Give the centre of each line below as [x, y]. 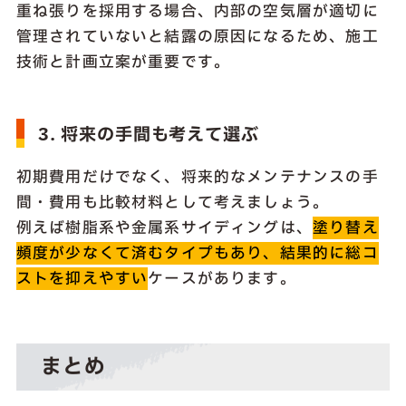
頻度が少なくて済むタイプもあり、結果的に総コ [197, 254]
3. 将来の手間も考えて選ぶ [148, 135]
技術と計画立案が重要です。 [123, 63]
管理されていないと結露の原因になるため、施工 [197, 37]
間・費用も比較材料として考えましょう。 [173, 203]
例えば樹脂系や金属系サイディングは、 [164, 228]
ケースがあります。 [222, 279]
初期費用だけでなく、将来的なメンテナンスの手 [197, 178]
